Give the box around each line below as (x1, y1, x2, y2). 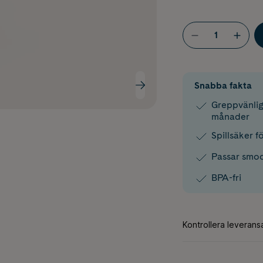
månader (211, 111, 249, 123)
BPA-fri (211, 172, 241, 184)
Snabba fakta (194, 80, 252, 92)
